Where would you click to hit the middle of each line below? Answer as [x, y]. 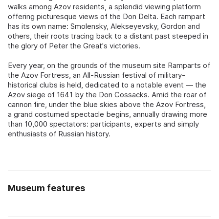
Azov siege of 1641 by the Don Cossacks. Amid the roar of [107, 95]
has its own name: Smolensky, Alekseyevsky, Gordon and [104, 26]
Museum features [46, 188]
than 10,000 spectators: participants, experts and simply [103, 124]
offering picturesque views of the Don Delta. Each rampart [107, 17]
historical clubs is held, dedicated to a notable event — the [107, 85]
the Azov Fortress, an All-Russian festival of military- [97, 75]
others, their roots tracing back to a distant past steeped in [108, 36]
